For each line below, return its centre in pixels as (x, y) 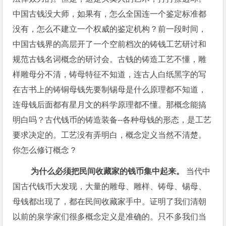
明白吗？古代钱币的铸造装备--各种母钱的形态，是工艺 (112, 120)
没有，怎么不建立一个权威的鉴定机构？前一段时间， (110, 29)
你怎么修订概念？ (45, 150)
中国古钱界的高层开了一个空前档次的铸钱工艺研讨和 (110, 44)
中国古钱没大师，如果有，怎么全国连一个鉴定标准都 (110, 14)
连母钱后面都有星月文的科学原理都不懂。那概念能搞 (110, 105)
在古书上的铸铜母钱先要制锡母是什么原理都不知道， (110, 90)
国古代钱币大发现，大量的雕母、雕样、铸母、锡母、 (110, 186)
